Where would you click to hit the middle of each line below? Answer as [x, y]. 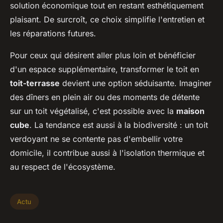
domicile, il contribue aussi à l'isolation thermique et [107, 153]
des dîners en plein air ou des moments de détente [105, 97]
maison [190, 111]
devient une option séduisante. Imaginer [136, 83]
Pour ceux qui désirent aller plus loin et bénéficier [103, 56]
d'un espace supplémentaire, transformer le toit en [105, 69]
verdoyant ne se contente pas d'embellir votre [96, 139]
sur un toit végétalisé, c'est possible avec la [93, 111]
